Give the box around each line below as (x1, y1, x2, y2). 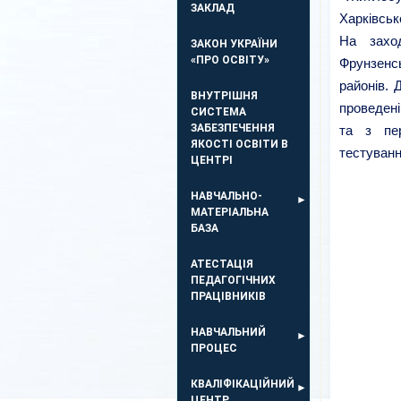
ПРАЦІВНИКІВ (191, 290, 266, 303)
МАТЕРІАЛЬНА (191, 206, 269, 218)
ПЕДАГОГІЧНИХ (191, 274, 276, 286)
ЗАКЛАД (191, 2, 235, 14)
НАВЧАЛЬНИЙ (191, 326, 266, 338)
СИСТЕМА (191, 106, 246, 118)
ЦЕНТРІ (191, 154, 233, 166)
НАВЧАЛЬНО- (191, 190, 262, 202)
